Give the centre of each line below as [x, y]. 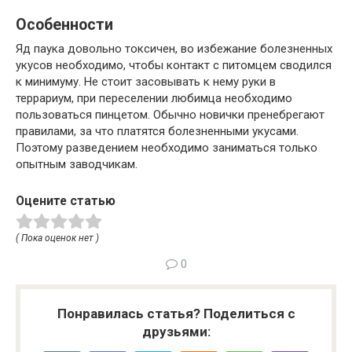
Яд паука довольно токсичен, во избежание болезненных [174, 49]
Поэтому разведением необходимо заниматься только [167, 148]
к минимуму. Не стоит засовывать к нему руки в [146, 82]
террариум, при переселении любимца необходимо [154, 99]
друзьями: [176, 332]
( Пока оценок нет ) [57, 238]
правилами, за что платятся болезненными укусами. [157, 132]
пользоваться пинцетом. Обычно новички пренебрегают [170, 115]
